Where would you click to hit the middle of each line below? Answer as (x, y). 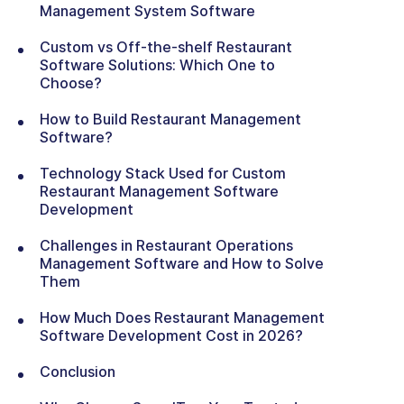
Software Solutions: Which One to (157, 65)
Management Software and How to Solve (182, 263)
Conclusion (78, 372)
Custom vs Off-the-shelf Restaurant (166, 47)
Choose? (71, 83)
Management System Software (147, 11)
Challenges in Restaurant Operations (166, 245)
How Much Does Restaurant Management (182, 317)
